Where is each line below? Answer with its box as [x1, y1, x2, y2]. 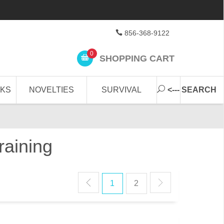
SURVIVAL [101, 85, 142, 94]
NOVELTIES [29, 85, 74, 94]
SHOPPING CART [96, 53, 174, 63]
